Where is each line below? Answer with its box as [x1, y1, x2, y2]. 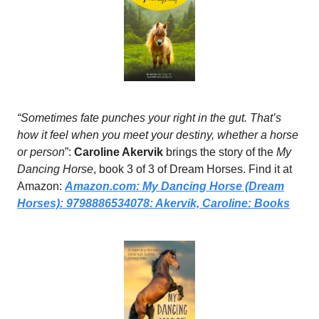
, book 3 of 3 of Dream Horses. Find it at [93, 163, 292, 176]
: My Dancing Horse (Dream [136, 180, 284, 193]
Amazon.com [65, 180, 136, 193]
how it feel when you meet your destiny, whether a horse [17, 129, 298, 142]
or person [17, 146, 65, 159]
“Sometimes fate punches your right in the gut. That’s [17, 112, 281, 125]
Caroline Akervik [74, 146, 163, 159]
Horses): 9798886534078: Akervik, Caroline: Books [17, 197, 290, 210]
